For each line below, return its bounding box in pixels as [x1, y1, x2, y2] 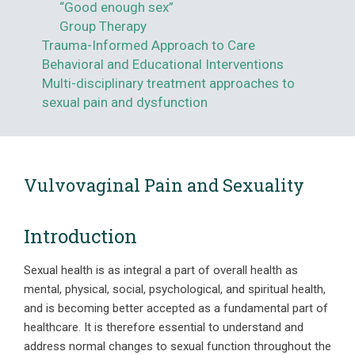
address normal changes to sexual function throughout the [24, 339, 331, 353]
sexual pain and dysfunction [41, 94, 208, 110]
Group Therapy [59, 18, 147, 34]
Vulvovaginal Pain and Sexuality [24, 174, 304, 197]
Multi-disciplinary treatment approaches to [41, 75, 295, 91]
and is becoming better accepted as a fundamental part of [24, 301, 328, 315]
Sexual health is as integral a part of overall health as [24, 263, 298, 277]
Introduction [24, 223, 137, 249]
